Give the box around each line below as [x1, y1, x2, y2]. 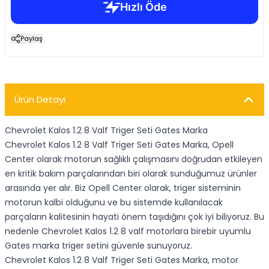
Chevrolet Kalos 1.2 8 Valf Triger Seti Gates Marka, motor [5, 254, 238, 266]
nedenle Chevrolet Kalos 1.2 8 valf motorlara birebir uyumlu [5, 225, 251, 237]
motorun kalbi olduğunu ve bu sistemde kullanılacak [5, 196, 223, 208]
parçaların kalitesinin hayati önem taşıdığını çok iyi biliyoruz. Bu [5, 211, 264, 223]
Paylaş [20, 34, 43, 43]
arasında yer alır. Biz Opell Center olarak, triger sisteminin [5, 182, 241, 194]
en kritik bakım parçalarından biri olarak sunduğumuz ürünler [5, 168, 257, 180]
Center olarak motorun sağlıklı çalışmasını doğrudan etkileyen [5, 153, 262, 165]
